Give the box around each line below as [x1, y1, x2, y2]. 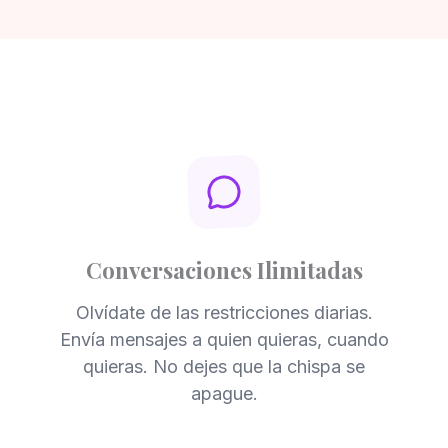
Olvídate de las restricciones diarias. [75, 302, 373, 323]
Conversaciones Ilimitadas [85, 254, 363, 285]
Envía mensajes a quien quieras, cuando [59, 329, 389, 350]
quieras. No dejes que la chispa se [83, 356, 365, 377]
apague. [190, 383, 258, 404]
